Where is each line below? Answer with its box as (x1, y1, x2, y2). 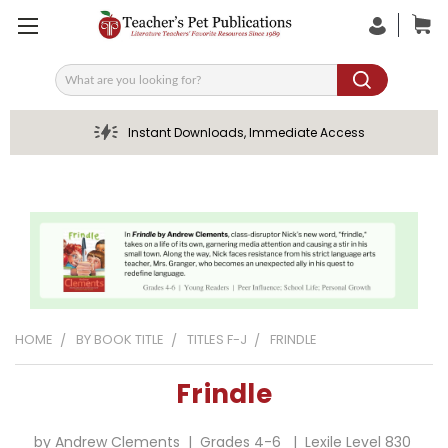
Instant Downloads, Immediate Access (127, 124, 365, 141)
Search (54, 76, 104, 97)
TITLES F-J (187, 329, 247, 349)
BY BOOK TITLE (76, 329, 164, 349)
